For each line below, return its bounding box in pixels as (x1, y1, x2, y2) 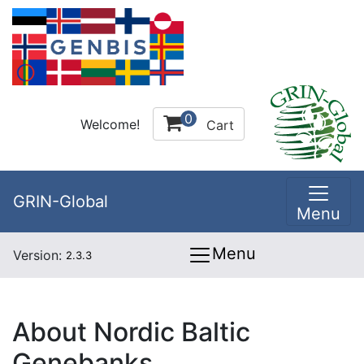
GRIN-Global (13, 192, 108, 211)
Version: (13, 247, 66, 263)
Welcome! (80, 115, 140, 132)
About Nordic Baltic (12, 316, 250, 348)
